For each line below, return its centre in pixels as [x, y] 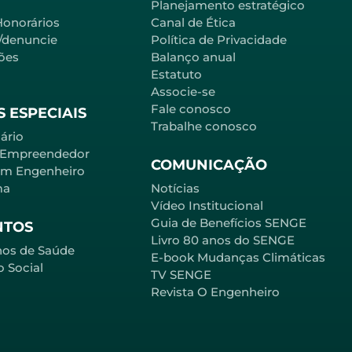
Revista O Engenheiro [215, 292]
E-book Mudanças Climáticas [238, 258]
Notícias [175, 189]
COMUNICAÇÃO [209, 165]
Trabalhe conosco [204, 126]
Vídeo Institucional [207, 206]
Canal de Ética [193, 22]
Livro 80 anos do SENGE [223, 240]
